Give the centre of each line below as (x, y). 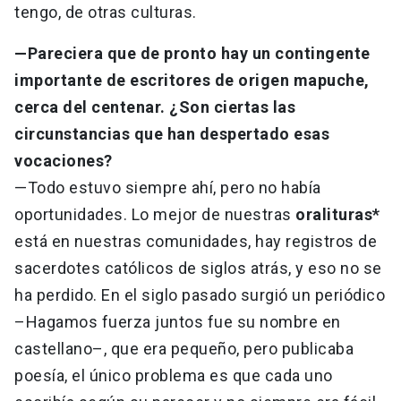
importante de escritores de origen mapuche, (192, 81)
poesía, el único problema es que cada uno (174, 376)
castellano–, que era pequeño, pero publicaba (184, 349)
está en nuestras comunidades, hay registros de (196, 242)
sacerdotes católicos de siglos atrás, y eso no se (198, 269)
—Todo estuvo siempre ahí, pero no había (168, 188)
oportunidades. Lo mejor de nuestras (153, 215)
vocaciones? (65, 161)
